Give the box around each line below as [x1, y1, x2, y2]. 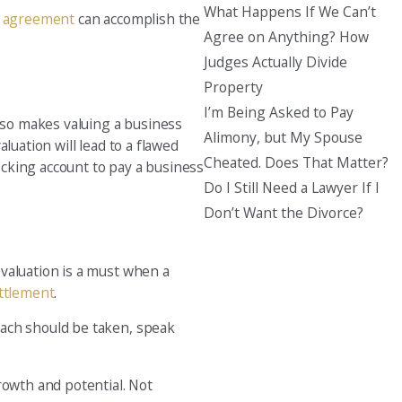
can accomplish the [74, 9, 201, 30]
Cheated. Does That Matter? [204, 152, 389, 172]
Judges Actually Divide [204, 51, 348, 72]
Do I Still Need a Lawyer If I [204, 177, 380, 197]
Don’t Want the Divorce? [204, 202, 364, 223]
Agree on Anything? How [204, 26, 370, 47]
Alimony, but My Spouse [204, 127, 363, 147]
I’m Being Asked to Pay [204, 101, 354, 122]
